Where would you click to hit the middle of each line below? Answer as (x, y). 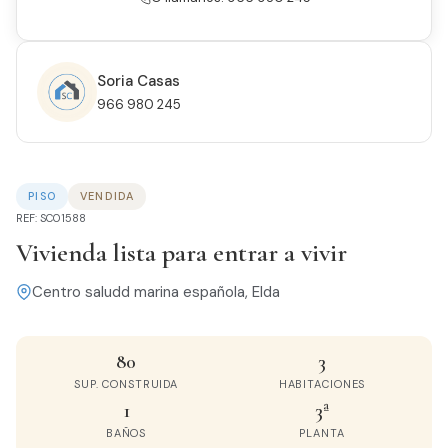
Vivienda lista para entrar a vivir (181, 253)
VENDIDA (107, 196)
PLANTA (322, 433)
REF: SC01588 (51, 218)
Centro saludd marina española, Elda (156, 292)
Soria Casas (138, 81)
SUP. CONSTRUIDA (126, 384)
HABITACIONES (322, 384)
